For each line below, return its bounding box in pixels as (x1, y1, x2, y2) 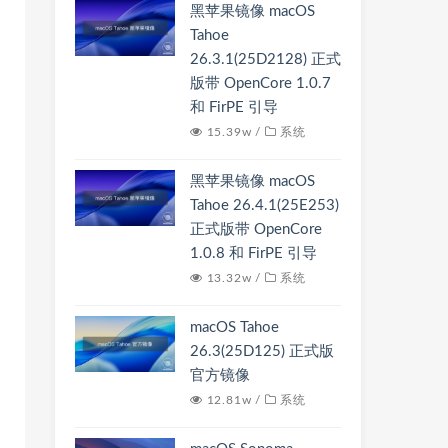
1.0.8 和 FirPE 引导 (190, 246, 317, 261)
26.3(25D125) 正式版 (190, 344, 334, 359)
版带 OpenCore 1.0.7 (190, 76, 331, 91)
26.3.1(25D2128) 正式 (190, 52, 341, 67)
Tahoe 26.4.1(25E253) (190, 198, 339, 213)
